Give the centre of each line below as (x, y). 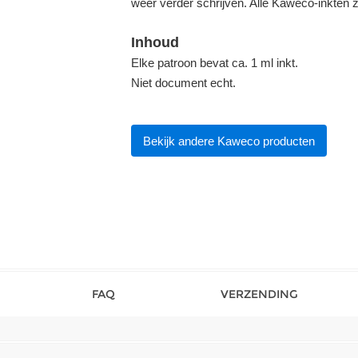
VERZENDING (259, 294)
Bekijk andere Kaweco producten (229, 141)
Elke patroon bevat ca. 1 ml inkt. (215, 63)
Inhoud (155, 42)
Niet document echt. (183, 83)
